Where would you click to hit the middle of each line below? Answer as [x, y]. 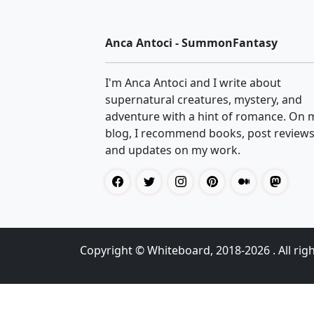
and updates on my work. [173, 150]
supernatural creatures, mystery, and [204, 99]
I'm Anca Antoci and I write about [193, 82]
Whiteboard [179, 250]
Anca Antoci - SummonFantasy [191, 42]
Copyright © [114, 250]
